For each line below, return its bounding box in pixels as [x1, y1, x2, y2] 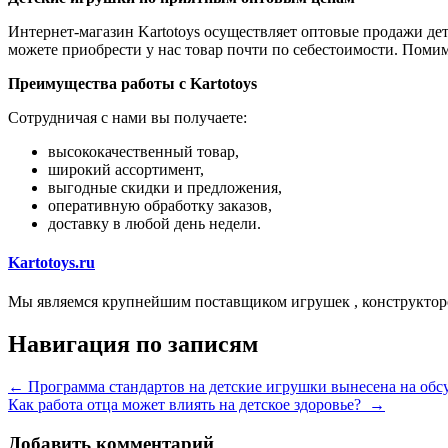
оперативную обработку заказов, [48, 196, 272, 214]
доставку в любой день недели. [48, 214, 261, 232]
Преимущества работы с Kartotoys [8, 74, 257, 92]
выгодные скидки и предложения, [48, 178, 282, 196]
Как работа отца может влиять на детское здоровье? [8, 396, 369, 414]
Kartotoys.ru [8, 254, 95, 272]
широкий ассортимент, [48, 160, 204, 178]
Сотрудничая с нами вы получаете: [8, 108, 247, 126]
